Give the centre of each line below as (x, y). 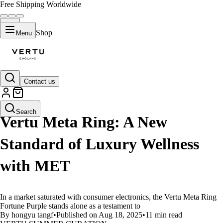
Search (26, 112)
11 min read (164, 215)
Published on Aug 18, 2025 (99, 215)
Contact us (40, 81)
